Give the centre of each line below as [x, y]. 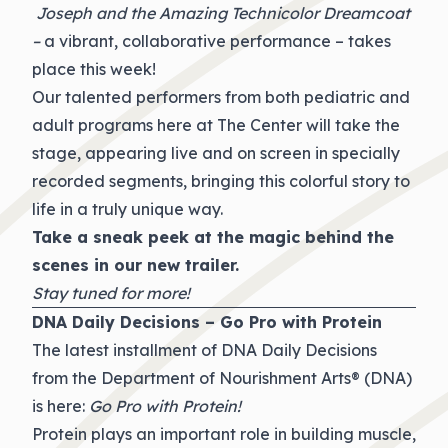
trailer [210, 265]
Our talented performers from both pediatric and [221, 97]
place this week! [94, 69]
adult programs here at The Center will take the [216, 125]
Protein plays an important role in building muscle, [224, 434]
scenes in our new [108, 265]
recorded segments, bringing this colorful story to [221, 181]
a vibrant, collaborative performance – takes [217, 41]
